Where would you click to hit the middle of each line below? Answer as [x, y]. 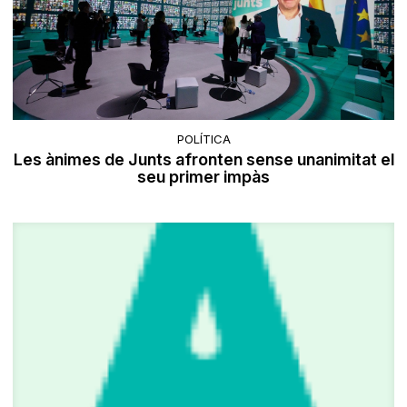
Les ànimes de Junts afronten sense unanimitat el [203, 160]
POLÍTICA [203, 139]
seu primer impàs [203, 177]
